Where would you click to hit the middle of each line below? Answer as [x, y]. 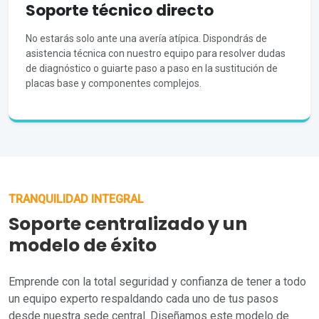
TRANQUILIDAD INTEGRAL [76, 199]
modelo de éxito [83, 246]
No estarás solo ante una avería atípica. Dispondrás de [146, 39]
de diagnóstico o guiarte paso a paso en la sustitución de [152, 69]
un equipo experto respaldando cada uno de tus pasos [143, 299]
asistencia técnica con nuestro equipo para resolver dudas [156, 54]
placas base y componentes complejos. [114, 84]
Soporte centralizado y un [128, 224]
